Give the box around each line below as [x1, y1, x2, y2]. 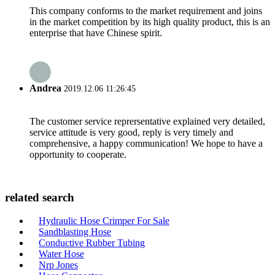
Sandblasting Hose [39, 227, 111, 238]
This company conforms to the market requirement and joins [29, 6, 262, 17]
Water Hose [39, 249, 84, 260]
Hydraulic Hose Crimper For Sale [39, 215, 169, 227]
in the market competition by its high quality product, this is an [29, 17, 270, 28]
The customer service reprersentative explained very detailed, [29, 115, 265, 126]
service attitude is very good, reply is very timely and [29, 126, 233, 137]
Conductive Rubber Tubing [39, 238, 145, 249]
